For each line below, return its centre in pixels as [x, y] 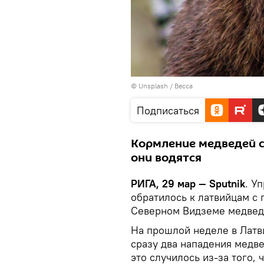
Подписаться [168, 110]
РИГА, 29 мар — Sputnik [188, 183]
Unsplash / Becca [166, 85]
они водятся [166, 158]
